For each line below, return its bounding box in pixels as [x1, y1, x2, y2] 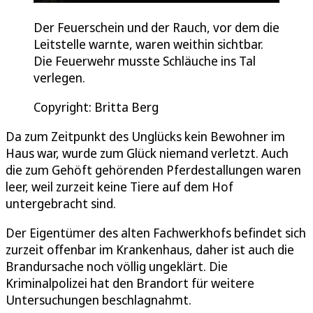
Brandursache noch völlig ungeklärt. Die [6, 257, 228, 275]
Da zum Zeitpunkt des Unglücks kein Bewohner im [6, 127, 285, 145]
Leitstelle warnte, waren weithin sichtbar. [34, 35, 263, 52]
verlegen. [34, 68, 85, 86]
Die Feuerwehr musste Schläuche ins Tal [34, 52, 256, 69]
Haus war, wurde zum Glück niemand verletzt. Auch [6, 144, 289, 161]
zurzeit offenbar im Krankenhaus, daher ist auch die [6, 240, 294, 258]
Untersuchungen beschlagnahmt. [6, 291, 191, 308]
